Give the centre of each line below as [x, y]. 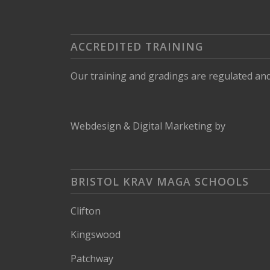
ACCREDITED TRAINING [137, 47]
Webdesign [96, 126]
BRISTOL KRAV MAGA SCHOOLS [160, 181]
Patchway [92, 259]
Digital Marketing [173, 126]
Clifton [86, 211]
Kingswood [96, 235]
